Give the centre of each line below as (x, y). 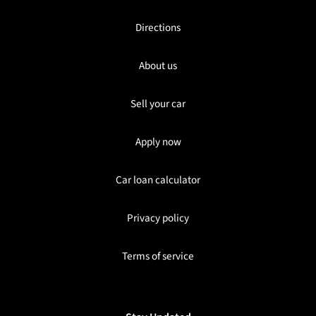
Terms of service (158, 256)
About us (158, 66)
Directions (158, 28)
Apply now (158, 142)
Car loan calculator (158, 180)
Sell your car (158, 104)
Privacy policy (158, 218)
